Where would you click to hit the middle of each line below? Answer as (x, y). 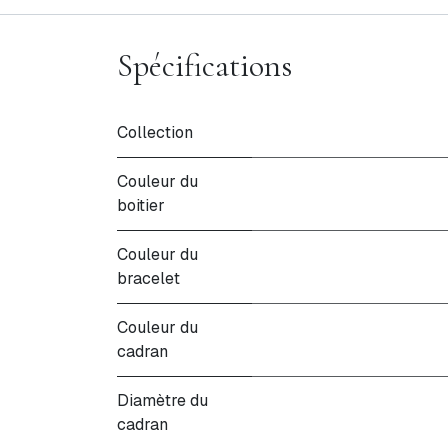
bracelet (148, 278)
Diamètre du (162, 400)
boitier (141, 205)
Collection (155, 132)
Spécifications (204, 65)
